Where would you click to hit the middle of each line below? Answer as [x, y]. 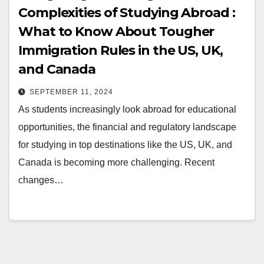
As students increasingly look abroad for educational [127, 109]
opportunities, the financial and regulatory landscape [127, 127]
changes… [41, 180]
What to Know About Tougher [116, 31]
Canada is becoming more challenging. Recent [116, 162]
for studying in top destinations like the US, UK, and [125, 144]
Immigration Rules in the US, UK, [121, 50]
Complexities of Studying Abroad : [127, 12]
